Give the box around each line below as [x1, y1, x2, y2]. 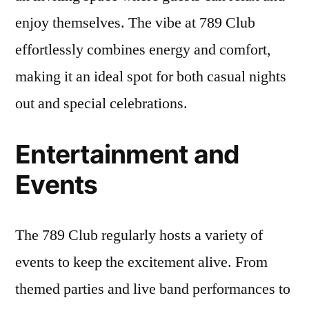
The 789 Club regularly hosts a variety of [15, 226, 263, 245]
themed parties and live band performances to [15, 279, 290, 299]
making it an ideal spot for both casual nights [15, 67, 286, 86]
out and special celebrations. [15, 94, 188, 113]
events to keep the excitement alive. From [15, 252, 268, 272]
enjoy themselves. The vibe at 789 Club [15, 13, 255, 32]
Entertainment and [15, 139, 240, 170]
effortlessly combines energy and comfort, [15, 40, 271, 59]
